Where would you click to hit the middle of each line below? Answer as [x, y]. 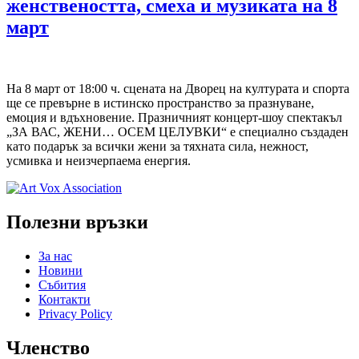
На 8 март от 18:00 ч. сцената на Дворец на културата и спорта [178, 88]
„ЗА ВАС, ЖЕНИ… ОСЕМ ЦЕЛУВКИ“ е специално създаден [177, 131]
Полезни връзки [77, 222]
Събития [62, 284]
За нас [55, 256]
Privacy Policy [75, 313]
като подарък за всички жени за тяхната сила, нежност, [157, 146]
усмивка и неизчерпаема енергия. [99, 160]
